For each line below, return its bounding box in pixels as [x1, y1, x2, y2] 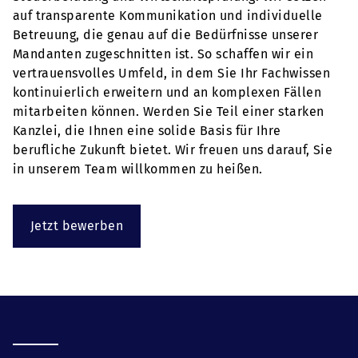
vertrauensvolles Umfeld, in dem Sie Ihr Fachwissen [13, 66, 331, 81]
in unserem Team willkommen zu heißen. [13, 161, 263, 177]
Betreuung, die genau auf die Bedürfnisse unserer [13, 27, 319, 42]
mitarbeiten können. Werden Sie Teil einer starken [13, 104, 324, 119]
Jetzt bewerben [30, 218, 124, 233]
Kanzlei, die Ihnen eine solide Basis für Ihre [13, 123, 281, 138]
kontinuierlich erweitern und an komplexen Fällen [13, 85, 322, 100]
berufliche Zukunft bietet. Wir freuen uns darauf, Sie [13, 142, 333, 157]
